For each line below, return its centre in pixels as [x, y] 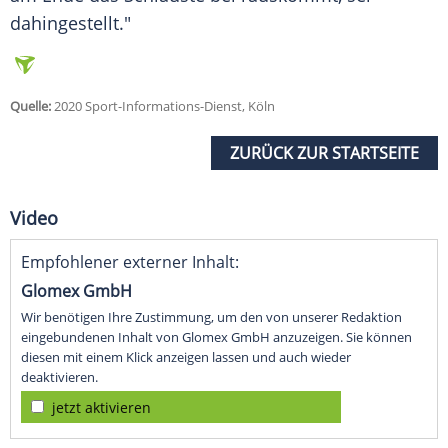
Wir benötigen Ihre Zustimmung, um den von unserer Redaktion [211, 317]
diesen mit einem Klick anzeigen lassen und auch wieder [186, 357]
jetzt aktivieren [101, 408]
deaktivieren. [59, 377]
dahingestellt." [70, 23]
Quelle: [30, 106]
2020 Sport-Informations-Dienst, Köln [163, 106]
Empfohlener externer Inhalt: [130, 262]
